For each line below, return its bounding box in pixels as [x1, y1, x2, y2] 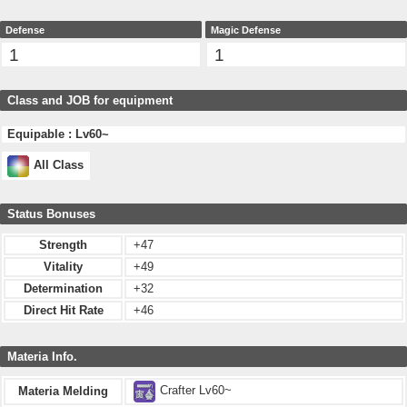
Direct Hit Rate [23, 303, 104, 318]
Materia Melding [18, 384, 108, 399]
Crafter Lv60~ [159, 383, 232, 398]
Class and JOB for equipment [7, 93, 173, 107]
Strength [39, 238, 87, 253]
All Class [34, 157, 84, 172]
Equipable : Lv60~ [7, 126, 110, 141]
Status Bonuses [7, 206, 95, 221]
